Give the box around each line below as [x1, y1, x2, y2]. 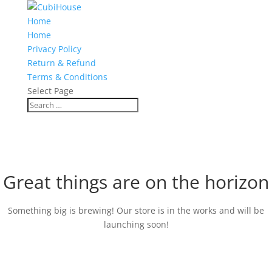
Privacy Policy [27, 43, 81, 55]
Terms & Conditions [27, 71, 107, 83]
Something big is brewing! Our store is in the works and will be [8, 205, 264, 216]
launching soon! [103, 219, 169, 230]
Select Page [27, 85, 73, 97]
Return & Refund [27, 57, 96, 69]
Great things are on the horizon [3, 169, 269, 194]
